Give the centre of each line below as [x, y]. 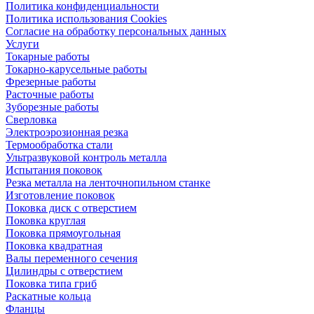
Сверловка [31, 120]
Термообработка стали [59, 145]
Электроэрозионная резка [67, 132]
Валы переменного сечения [71, 259]
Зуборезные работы [52, 107]
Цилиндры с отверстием [64, 271]
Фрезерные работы [51, 82]
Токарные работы [48, 57]
